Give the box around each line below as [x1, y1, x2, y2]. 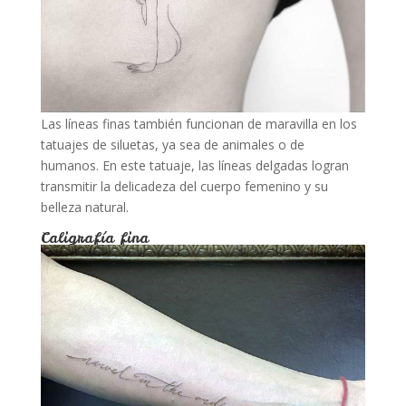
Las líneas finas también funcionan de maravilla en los [40, 115, 357, 132]
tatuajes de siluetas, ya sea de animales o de [40, 136, 304, 153]
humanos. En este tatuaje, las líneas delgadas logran [40, 157, 349, 174]
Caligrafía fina [40, 227, 149, 247]
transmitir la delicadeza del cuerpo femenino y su [40, 178, 328, 195]
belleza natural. [40, 198, 129, 216]
